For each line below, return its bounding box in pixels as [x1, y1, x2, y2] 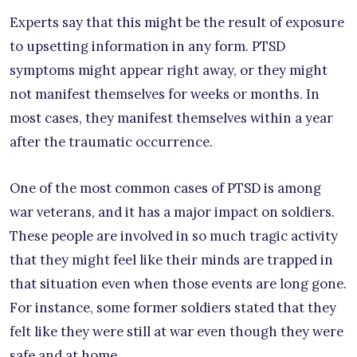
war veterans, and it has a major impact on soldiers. [10, 202, 335, 221]
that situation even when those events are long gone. [10, 274, 347, 292]
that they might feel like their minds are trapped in [10, 250, 333, 269]
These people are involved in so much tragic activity [10, 226, 338, 245]
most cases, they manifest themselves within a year [10, 108, 333, 127]
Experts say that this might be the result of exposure [10, 13, 344, 31]
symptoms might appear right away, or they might [10, 61, 328, 79]
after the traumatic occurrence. [10, 132, 213, 151]
